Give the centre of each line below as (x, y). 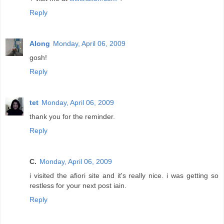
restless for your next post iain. (78, 185)
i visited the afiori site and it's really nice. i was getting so (124, 175)
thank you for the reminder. (72, 116)
